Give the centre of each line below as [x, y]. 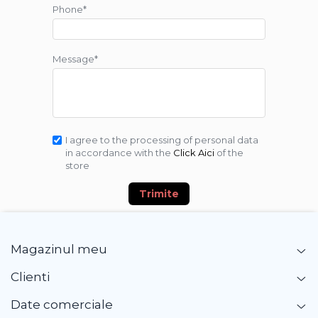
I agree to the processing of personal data [162, 140]
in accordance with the [119, 153]
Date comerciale [62, 305]
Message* [75, 59]
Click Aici [194, 153]
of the [229, 153]
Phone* [70, 10]
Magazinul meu [59, 250]
